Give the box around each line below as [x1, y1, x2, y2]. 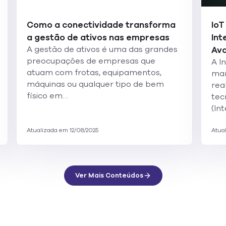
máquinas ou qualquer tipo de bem [27, 79, 164, 90]
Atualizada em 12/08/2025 [27, 126, 98, 134]
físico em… [27, 90, 68, 101]
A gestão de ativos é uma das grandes [27, 44, 178, 55]
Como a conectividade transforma [27, 19, 176, 31]
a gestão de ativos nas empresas [27, 32, 169, 43]
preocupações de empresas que [27, 55, 155, 67]
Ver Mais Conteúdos [75, 171, 143, 180]
